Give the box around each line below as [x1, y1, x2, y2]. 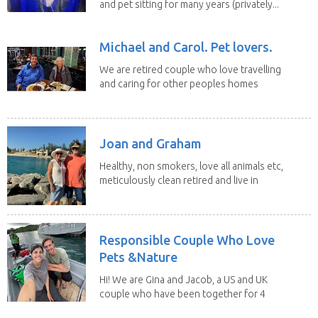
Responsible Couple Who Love [99, 232, 275, 247]
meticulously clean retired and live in [99, 174, 258, 186]
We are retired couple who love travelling [99, 63, 281, 75]
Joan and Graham [99, 136, 202, 150]
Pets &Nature [99, 249, 177, 264]
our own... [99, 188, 143, 200]
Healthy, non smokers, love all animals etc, [99, 160, 283, 172]
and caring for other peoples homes [99, 77, 258, 89]
